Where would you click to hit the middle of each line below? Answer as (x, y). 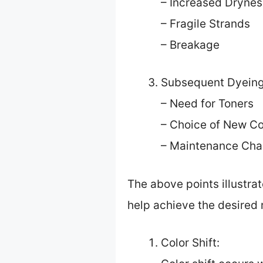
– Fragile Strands (205, 23)
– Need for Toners (207, 104)
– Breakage (190, 45)
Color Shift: (190, 243)
